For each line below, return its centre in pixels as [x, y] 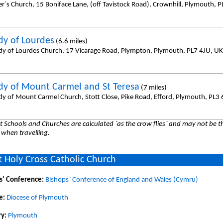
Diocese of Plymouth [37, 198]
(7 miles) [153, 88]
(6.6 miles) [71, 41]
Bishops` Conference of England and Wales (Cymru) [121, 180]
